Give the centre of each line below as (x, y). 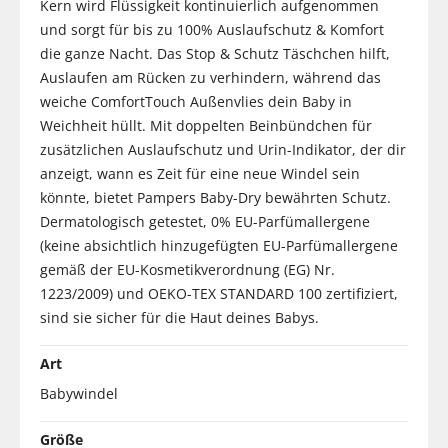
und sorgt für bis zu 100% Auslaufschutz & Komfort (212, 29)
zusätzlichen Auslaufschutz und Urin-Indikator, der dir (223, 149)
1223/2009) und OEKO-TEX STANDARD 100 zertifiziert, (219, 293)
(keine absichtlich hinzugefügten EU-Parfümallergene (219, 245)
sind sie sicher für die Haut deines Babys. (181, 317)
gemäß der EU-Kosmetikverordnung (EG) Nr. (187, 269)
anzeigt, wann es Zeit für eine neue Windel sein (200, 173)
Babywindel (79, 393)
